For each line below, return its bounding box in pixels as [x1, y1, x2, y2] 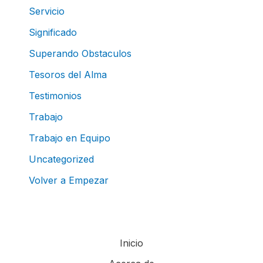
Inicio [120, 237, 143, 249]
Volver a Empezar [28, 174, 109, 186]
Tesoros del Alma [28, 68, 107, 80]
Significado [28, 26, 77, 38]
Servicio [28, 5, 65, 17]
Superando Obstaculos [28, 47, 131, 59]
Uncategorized [28, 153, 94, 165]
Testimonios [28, 89, 82, 102]
